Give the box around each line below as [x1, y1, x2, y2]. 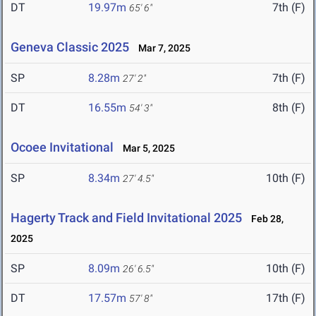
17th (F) [266, 291, 305, 305]
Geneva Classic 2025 [11, 39, 129, 55]
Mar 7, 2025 [132, 42, 190, 54]
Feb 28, [245, 213, 284, 225]
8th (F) [272, 101, 305, 115]
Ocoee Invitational [11, 140, 114, 155]
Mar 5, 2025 [116, 142, 175, 154]
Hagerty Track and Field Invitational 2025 [11, 210, 242, 226]
